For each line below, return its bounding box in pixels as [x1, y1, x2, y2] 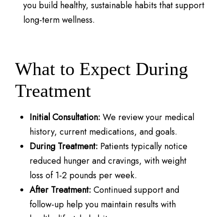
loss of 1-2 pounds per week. [30, 169, 138, 182]
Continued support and [91, 184, 180, 197]
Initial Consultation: [30, 111, 101, 124]
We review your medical [100, 111, 195, 124]
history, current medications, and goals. [30, 125, 178, 139]
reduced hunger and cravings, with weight [30, 155, 187, 168]
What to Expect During [15, 58, 188, 79]
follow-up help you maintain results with [30, 198, 176, 211]
